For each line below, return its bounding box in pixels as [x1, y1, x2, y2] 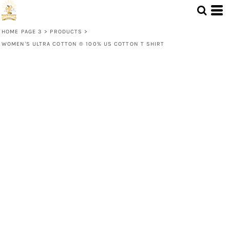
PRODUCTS [50, 28, 83, 35]
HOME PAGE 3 [2, 28, 43, 35]
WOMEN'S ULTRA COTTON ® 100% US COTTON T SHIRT [2, 41, 165, 47]
